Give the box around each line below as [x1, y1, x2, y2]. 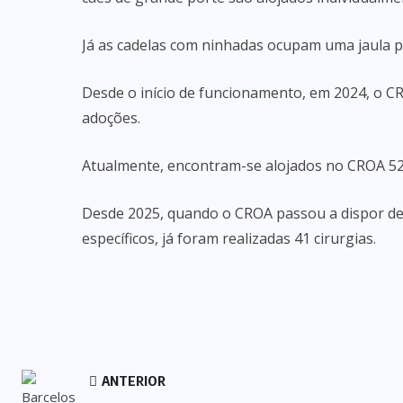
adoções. [82, 108, 140, 128]
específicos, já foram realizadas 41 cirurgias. [82, 228, 376, 248]
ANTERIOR [99, 372, 166, 389]
